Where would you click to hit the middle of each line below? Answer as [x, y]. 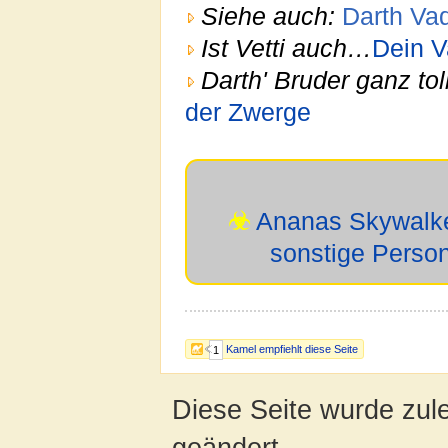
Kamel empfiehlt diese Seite [292, 348]
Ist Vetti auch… [286, 48]
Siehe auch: [268, 16]
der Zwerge [248, 112]
